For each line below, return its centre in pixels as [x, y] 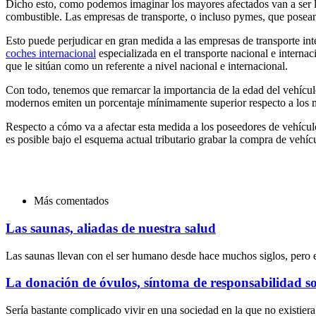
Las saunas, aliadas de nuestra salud [111, 228]
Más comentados [71, 201]
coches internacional [51, 54]
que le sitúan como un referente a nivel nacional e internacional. [147, 66]
